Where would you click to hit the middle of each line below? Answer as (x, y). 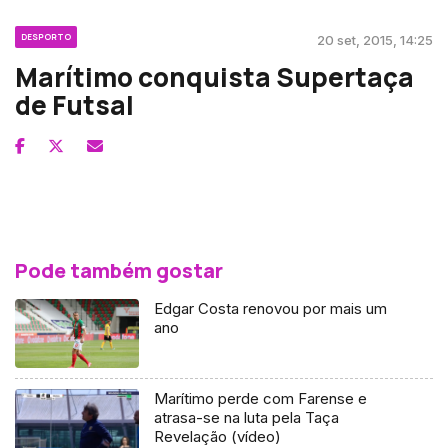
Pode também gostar (119, 270)
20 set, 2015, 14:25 (375, 39)
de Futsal (74, 104)
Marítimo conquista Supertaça (214, 76)
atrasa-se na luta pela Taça (247, 418)
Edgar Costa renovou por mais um (271, 308)
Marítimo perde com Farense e (261, 399)
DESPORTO (46, 36)
